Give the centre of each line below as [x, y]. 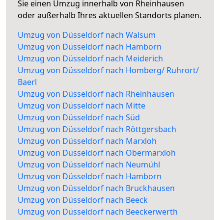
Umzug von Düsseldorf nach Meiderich [90, 59]
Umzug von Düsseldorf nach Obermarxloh [97, 153]
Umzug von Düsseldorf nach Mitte [82, 106]
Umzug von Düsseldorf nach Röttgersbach [97, 129]
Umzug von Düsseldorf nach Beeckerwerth [98, 212]
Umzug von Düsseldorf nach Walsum [87, 35]
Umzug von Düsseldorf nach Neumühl [89, 165]
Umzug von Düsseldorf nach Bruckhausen [96, 188]
